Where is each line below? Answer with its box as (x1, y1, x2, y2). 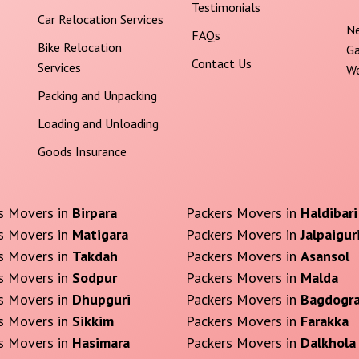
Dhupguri (71, 290, 131, 309)
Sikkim (71, 312, 114, 331)
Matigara (71, 225, 128, 244)
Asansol (300, 247, 349, 266)
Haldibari (300, 204, 357, 223)
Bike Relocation (37, 39, 122, 55)
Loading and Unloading (37, 115, 159, 131)
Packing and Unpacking (37, 87, 157, 103)
